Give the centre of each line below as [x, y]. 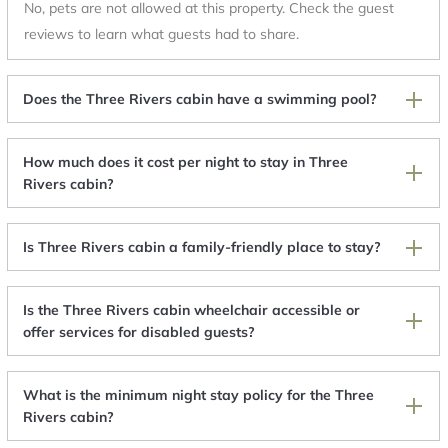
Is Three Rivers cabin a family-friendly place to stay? [202, 247]
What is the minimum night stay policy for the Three [198, 395]
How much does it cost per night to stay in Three [185, 162]
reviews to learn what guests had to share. [161, 34]
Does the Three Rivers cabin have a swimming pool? [200, 99]
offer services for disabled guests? [139, 332]
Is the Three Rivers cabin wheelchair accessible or [191, 310]
